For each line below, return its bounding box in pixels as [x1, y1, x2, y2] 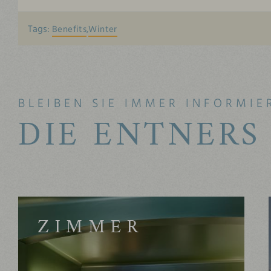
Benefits [52, 22, 87, 36]
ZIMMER [38, 211, 144, 244]
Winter [88, 22, 117, 36]
